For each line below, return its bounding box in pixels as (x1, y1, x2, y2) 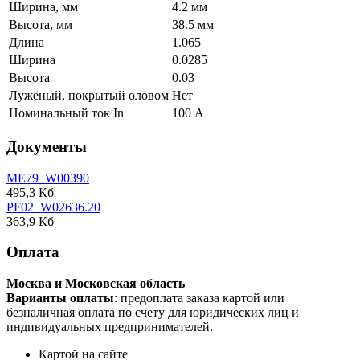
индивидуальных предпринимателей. (6, 320, 213, 334)
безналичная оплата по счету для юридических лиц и (6, 305, 299, 320)
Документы (6, 138, 87, 156)
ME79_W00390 (6, 170, 89, 185)
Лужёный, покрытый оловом (9, 88, 169, 103)
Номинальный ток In (9, 106, 124, 121)
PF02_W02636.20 (6, 199, 100, 214)
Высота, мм (9, 18, 72, 32)
